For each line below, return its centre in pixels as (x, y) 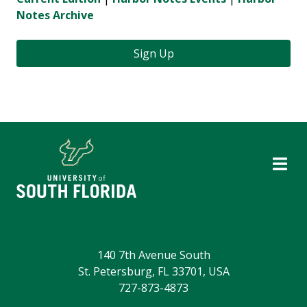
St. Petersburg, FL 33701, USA (153, 271)
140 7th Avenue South (153, 255)
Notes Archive (55, 15)
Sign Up (153, 53)
